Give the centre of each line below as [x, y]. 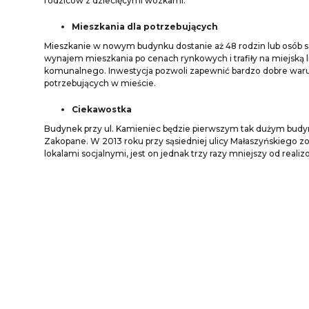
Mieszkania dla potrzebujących [145, 27]
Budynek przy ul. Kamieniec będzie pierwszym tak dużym [165, 129]
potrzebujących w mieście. [100, 83]
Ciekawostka [102, 109]
